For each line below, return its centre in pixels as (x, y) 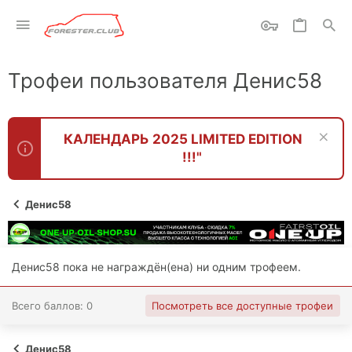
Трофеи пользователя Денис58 (165, 81)
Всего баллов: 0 (52, 305)
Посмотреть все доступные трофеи (242, 305)
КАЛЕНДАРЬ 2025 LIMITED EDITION (183, 139)
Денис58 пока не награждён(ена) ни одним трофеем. (156, 266)
